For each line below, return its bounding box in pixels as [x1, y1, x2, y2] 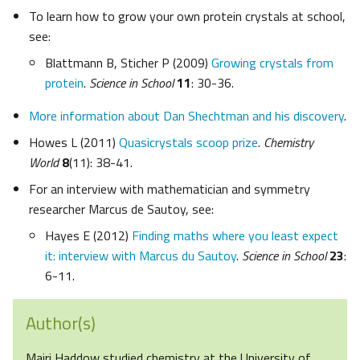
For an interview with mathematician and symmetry [29, 179, 310, 199]
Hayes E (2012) [45, 226, 132, 246]
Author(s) [26, 309, 96, 337]
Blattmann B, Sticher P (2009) [45, 53, 211, 73]
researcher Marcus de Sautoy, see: [29, 199, 214, 219]
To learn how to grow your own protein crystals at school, [29, 6, 346, 27]
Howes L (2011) [29, 133, 119, 153]
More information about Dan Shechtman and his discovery [29, 106, 344, 126]
